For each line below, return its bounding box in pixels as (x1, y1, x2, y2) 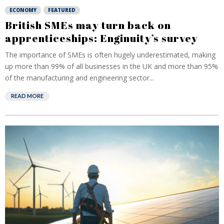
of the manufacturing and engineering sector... (5, 73, 154, 82)
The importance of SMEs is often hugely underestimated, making (5, 50, 215, 59)
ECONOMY (9, 6, 36, 13)
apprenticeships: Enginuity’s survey (5, 31, 198, 45)
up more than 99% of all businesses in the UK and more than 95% (5, 61, 218, 71)
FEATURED (48, 6, 75, 13)
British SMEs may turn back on (5, 18, 171, 32)
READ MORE (11, 92, 43, 99)
